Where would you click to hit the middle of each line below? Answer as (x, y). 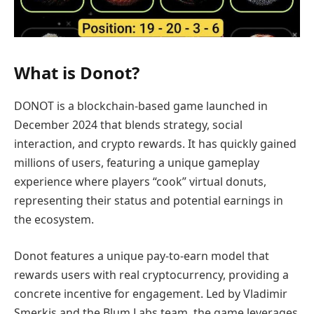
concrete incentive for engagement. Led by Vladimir (151, 293)
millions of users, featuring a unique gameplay (137, 163)
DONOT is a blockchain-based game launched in (141, 106)
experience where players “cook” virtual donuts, (140, 182)
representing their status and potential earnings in (149, 201)
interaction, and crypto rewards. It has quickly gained (155, 144)
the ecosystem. (54, 220)
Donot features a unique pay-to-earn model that (142, 255)
